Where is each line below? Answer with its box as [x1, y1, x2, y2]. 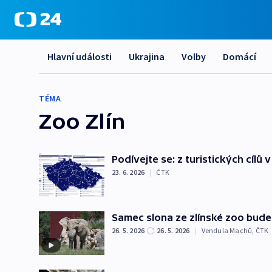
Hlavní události [47, 50, 112, 63]
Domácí [223, 50, 256, 63]
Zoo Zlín [39, 109, 126, 133]
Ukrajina [129, 50, 165, 63]
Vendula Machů [201, 226, 253, 235]
